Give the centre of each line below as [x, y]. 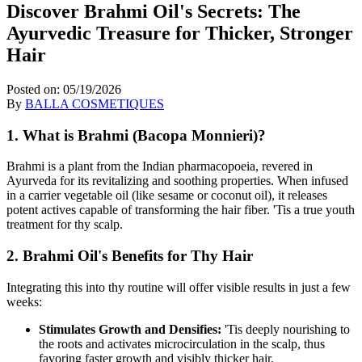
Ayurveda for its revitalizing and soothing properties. [140, 181]
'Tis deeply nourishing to [286, 329]
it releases [301, 196]
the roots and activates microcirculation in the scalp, [170, 343]
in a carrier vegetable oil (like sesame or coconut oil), [141, 196]
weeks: [24, 301]
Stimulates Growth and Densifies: [130, 329]
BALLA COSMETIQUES [95, 103]
